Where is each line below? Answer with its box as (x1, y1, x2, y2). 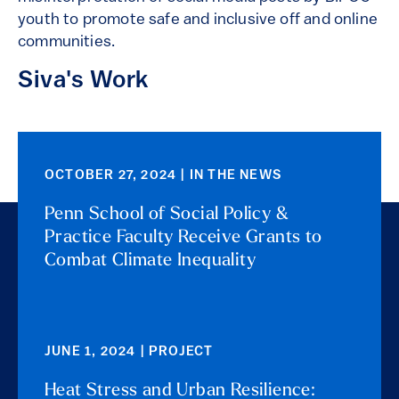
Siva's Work (18, 69, 150, 94)
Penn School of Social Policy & (45, 206, 289, 224)
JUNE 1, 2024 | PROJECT (45, 346, 214, 360)
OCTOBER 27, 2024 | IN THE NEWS (45, 169, 281, 183)
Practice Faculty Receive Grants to (45, 229, 322, 248)
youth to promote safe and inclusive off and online (18, 12, 378, 29)
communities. (18, 34, 116, 52)
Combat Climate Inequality (45, 252, 256, 271)
